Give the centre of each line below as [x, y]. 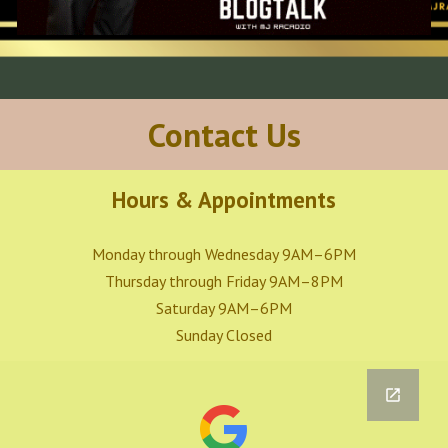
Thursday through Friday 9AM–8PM [224, 281]
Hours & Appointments [224, 199]
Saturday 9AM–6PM [224, 308]
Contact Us [224, 134]
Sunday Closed [224, 335]
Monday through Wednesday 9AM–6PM [224, 254]
